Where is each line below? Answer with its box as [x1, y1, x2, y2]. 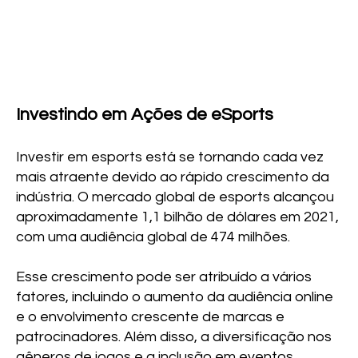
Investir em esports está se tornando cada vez [16, 149, 324, 165]
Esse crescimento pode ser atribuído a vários [16, 268, 312, 284]
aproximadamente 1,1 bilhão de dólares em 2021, [16, 209, 340, 225]
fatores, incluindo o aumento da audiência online [16, 288, 334, 304]
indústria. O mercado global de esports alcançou [16, 189, 335, 205]
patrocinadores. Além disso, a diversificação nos [16, 328, 332, 344]
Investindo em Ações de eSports [16, 105, 274, 124]
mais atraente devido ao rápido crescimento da [16, 169, 330, 185]
